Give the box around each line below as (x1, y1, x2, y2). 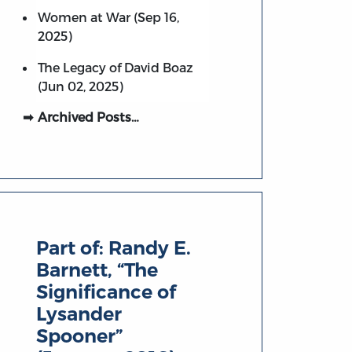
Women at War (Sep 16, (37, 9, 179, 24)
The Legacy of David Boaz (37, 59, 193, 75)
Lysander (36, 302, 123, 326)
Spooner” (36, 324, 123, 348)
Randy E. (108, 236, 192, 260)
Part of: (36, 236, 109, 260)
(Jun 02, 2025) (37, 78, 123, 93)
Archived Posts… (37, 108, 139, 124)
